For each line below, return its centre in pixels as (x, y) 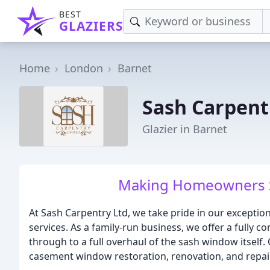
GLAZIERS (91, 26)
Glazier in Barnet (185, 129)
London (84, 68)
